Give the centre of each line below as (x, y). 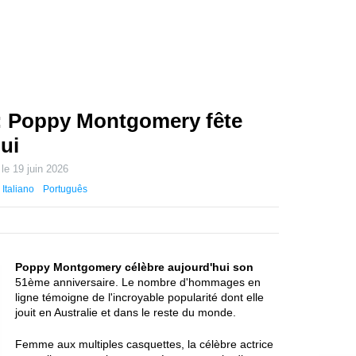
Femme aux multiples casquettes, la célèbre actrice (144, 344)
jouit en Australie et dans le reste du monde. (126, 312)
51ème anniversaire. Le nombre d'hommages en (138, 282)
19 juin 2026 (41, 169)
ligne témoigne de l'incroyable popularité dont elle (139, 297)
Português (66, 189)
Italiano (18, 189)
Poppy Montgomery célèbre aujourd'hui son (134, 267)
